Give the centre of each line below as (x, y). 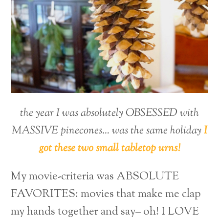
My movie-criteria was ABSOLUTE (95, 177)
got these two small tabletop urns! (109, 148)
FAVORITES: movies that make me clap (106, 195)
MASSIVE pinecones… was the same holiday (108, 131)
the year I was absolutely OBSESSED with (109, 113)
